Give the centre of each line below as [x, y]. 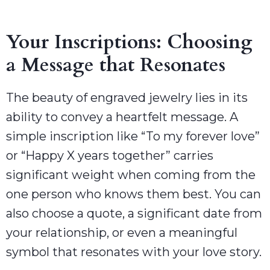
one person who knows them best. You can [133, 194]
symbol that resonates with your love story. [134, 252]
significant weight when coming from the [131, 174]
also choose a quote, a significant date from [134, 213]
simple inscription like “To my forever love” [133, 136]
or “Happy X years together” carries [110, 155]
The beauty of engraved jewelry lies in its [127, 97]
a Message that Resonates [116, 65]
